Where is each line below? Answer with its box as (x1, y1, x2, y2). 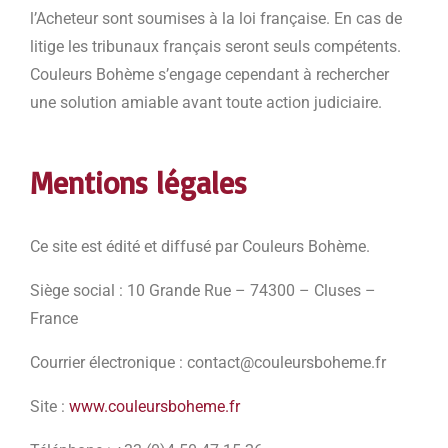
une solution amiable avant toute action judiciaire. (30, 93, 386, 113)
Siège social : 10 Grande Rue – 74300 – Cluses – (30, 281, 376, 301)
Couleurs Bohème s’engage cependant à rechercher (30, 65, 389, 85)
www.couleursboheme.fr (69, 397, 240, 417)
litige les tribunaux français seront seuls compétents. (30, 37, 401, 57)
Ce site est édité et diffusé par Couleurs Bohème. (30, 237, 374, 257)
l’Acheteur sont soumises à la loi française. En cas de (30, 9, 402, 29)
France (30, 309, 78, 329)
